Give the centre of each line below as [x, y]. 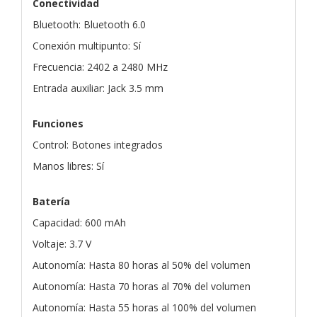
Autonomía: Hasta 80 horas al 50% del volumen [142, 265]
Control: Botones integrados [98, 144]
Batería [51, 201]
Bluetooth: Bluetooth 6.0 [89, 24]
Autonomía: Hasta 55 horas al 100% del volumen [144, 307]
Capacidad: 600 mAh [79, 222]
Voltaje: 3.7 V [62, 243]
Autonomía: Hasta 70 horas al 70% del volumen [142, 286]
